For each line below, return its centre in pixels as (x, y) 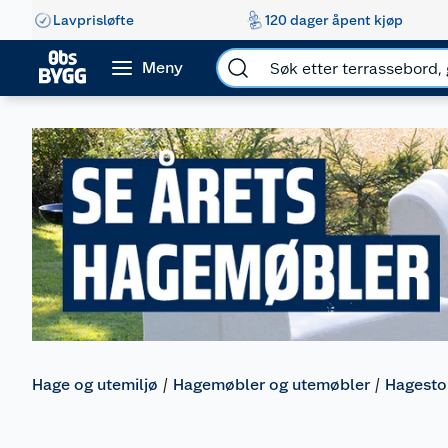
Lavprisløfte (93, 19)
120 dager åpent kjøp (333, 19)
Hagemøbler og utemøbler (271, 385)
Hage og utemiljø (95, 385)
